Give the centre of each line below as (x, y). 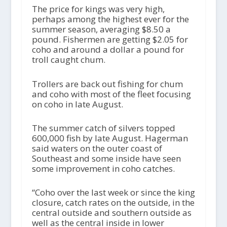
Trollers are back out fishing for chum (107, 84)
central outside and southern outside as (111, 213)
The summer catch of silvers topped (103, 128)
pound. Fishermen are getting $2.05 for (110, 40)
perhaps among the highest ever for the (110, 19)
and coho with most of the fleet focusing (111, 94)
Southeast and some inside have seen (106, 158)
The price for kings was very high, (98, 9)
